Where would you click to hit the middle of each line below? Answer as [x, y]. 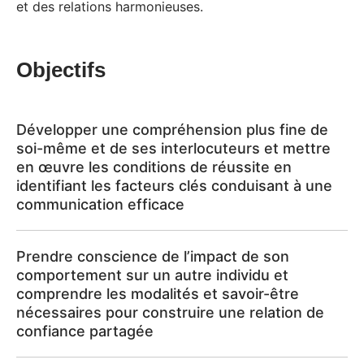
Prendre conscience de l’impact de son [153, 257]
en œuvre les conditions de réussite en [154, 167]
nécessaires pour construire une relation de [170, 313]
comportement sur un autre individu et [152, 275]
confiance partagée [85, 331]
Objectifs [61, 70]
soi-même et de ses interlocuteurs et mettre [173, 149]
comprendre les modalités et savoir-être [158, 294]
